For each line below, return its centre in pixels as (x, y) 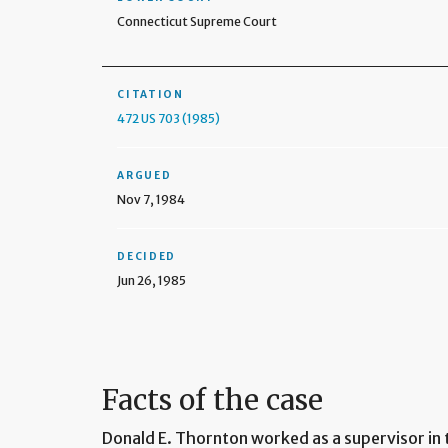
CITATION (150, 94)
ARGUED (144, 175)
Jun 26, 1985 (152, 280)
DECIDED (147, 256)
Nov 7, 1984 (151, 199)
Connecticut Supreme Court (197, 21)
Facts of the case (213, 400)
